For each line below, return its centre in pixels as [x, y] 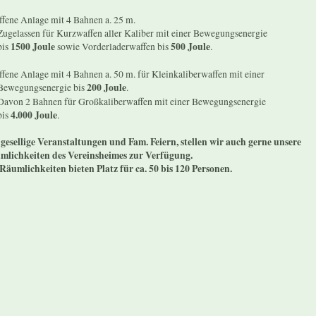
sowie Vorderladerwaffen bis [113, 46]
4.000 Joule [34, 115]
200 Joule [107, 87]
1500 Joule [33, 46]
